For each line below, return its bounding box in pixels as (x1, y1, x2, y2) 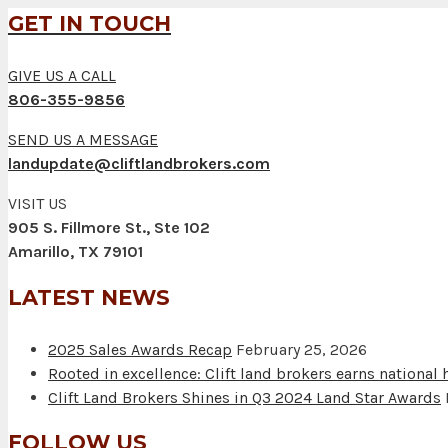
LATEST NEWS (8, 284, 170, 310)
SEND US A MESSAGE (8, 130, 158, 150)
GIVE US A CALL (8, 66, 116, 86)
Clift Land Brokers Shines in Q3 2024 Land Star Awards (48, 387, 441, 407)
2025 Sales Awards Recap (48, 339, 232, 359)
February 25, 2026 (236, 339, 367, 359)
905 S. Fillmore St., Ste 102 (8, 218, 210, 238)
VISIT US (8, 194, 67, 214)
